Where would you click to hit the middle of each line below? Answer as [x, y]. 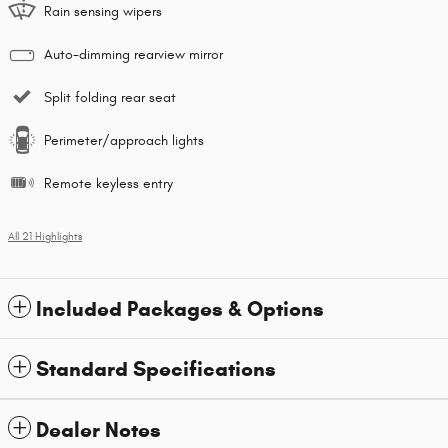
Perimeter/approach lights [124, 141]
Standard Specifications [156, 369]
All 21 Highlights [45, 237]
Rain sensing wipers [103, 12]
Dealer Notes [98, 430]
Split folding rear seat [110, 98]
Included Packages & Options [180, 309]
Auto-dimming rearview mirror [133, 55]
